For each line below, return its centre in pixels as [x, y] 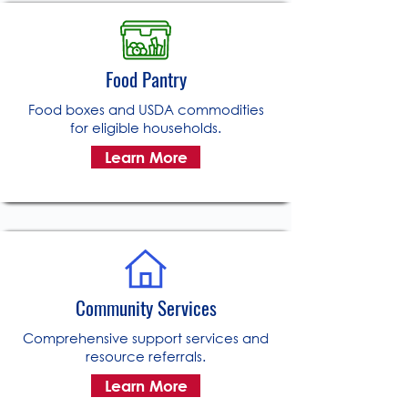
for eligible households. [146, 127]
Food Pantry [146, 80]
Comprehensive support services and [146, 338]
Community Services [146, 308]
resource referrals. [146, 356]
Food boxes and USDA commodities [146, 109]
